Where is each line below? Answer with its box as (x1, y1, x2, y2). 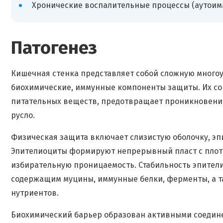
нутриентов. (11, 188, 59, 198)
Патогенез (11, 37, 97, 59)
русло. (11, 111, 35, 120)
